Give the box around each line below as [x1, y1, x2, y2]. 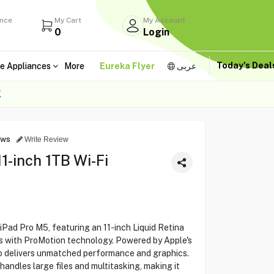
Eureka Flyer [100, 61, 155, 71]
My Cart [54, 15, 82, 24]
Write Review [22, 135, 68, 144]
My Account [143, 15, 186, 24]
